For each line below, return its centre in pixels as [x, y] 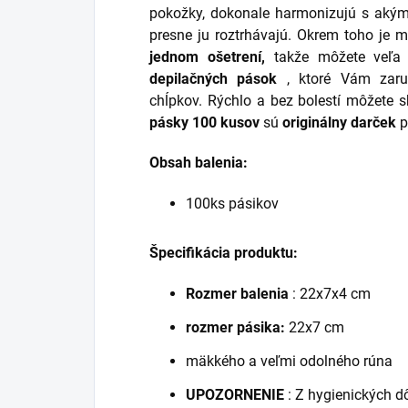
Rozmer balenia [237, 294]
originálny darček [339, 123]
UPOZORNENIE [235, 395]
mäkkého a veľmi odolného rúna [289, 362]
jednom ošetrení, [207, 57]
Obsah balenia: [199, 163]
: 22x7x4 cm [330, 294]
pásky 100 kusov [204, 123]
